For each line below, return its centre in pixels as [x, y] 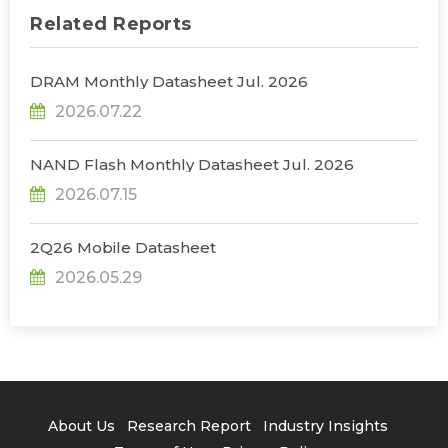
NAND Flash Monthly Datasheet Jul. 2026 [192, 164]
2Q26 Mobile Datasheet [123, 247]
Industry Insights [325, 426]
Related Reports [111, 24]
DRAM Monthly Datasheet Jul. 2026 [169, 81]
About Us [81, 426]
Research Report [189, 426]
